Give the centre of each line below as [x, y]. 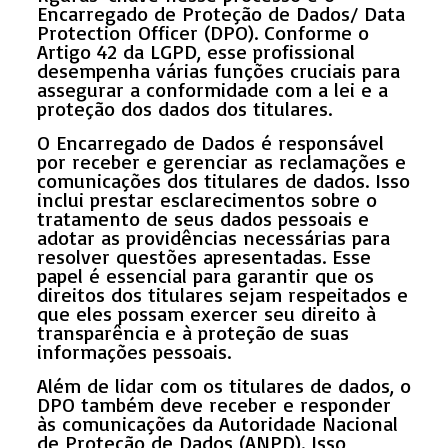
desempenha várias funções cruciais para [218, 70]
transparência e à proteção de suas [192, 332]
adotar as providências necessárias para [213, 237]
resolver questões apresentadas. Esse [203, 256]
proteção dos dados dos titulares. [187, 108]
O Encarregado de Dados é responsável [210, 142]
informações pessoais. [133, 351]
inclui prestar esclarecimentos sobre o [206, 199]
